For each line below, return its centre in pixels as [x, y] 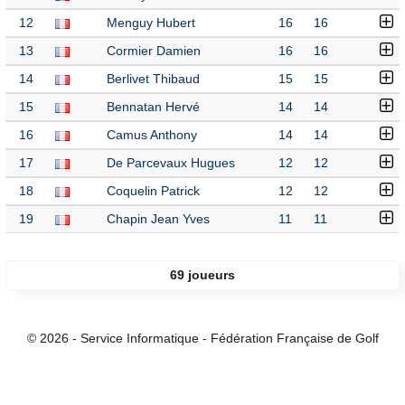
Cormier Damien [154, 51]
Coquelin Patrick [153, 191]
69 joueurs [202, 275]
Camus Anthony [152, 135]
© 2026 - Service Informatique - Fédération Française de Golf [202, 338]
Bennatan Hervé [153, 107]
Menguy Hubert [151, 23]
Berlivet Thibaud [153, 79]
